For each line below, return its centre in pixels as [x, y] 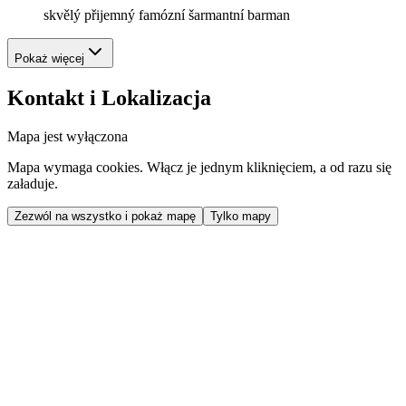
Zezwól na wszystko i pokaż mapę [105, 216]
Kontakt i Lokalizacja [109, 97]
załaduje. [33, 183]
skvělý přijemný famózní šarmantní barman [167, 14]
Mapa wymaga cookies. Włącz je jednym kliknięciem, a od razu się [199, 167]
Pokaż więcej [49, 58]
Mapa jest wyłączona [68, 136]
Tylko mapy [241, 216]
